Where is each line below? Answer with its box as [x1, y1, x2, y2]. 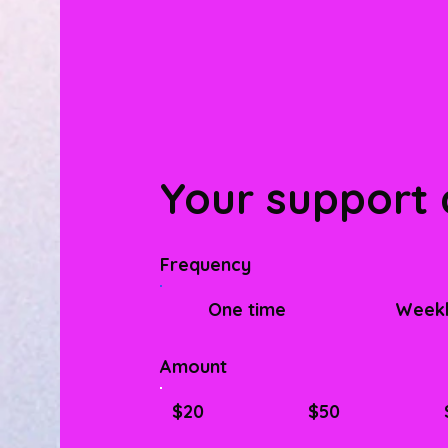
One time [207, 298, 286, 321]
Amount [160, 355, 228, 378]
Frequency [160, 253, 252, 276]
